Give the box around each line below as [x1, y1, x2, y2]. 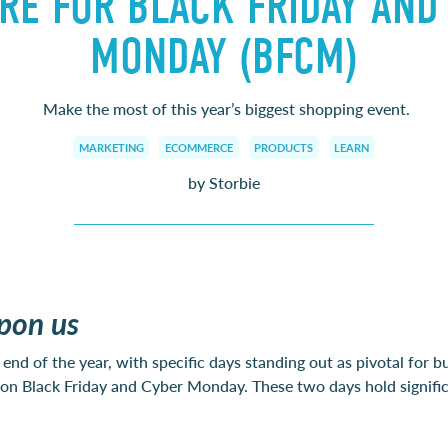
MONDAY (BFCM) [90, 27, 358, 86]
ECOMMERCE [164, 139, 233, 156]
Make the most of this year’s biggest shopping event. [38, 96, 410, 120]
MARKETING [78, 139, 144, 156]
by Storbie [188, 171, 260, 194]
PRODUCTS [254, 139, 314, 156]
